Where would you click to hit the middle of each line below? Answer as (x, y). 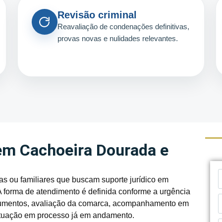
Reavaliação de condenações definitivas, (123, 27)
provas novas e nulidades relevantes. (117, 39)
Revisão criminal (97, 15)
